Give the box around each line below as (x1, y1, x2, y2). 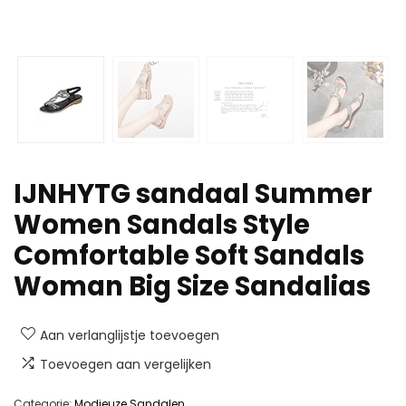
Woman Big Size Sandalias (14, 268, 371, 305)
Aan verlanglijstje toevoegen (40, 326, 219, 345)
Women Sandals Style (14, 207, 310, 244)
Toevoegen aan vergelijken (40, 355, 211, 374)
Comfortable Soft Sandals (14, 237, 364, 275)
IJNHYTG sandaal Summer (14, 176, 372, 213)
